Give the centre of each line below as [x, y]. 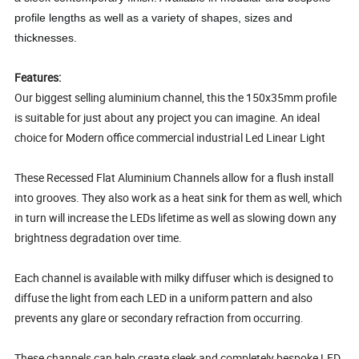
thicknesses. [46, 38]
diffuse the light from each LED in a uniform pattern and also [164, 298]
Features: [38, 78]
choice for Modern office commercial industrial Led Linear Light [170, 138]
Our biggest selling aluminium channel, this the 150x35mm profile [176, 98]
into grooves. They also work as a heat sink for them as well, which [179, 198]
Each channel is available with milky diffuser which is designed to [174, 278]
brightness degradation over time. [99, 238]
